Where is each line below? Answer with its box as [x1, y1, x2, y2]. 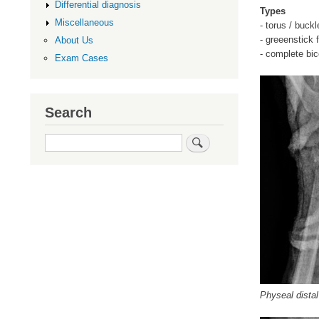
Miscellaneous [54, 17, 114, 28]
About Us [54, 35, 93, 46]
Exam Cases [54, 53, 108, 64]
